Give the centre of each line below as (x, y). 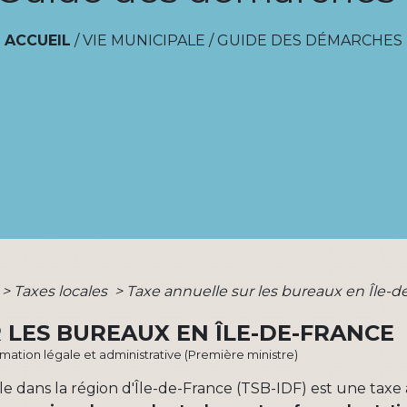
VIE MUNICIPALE (144, 40)
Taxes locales (63, 291)
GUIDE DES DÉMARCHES (310, 40)
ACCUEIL (38, 40)
